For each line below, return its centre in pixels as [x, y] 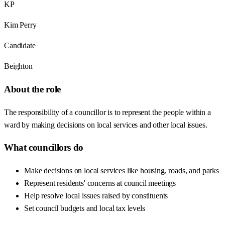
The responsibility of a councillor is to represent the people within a [107, 112]
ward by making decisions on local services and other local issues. [106, 125]
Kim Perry [20, 25]
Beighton [18, 66]
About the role [32, 89]
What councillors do [44, 148]
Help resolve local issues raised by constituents [96, 196]
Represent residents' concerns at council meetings [100, 183]
